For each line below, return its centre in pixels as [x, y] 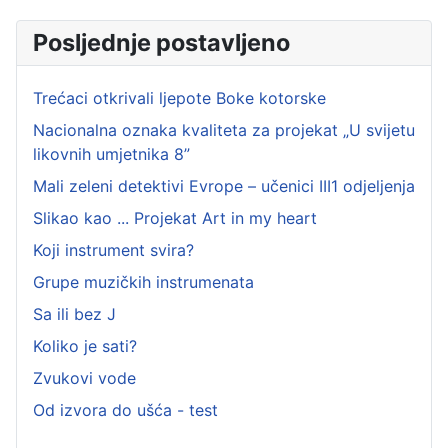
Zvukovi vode [84, 378]
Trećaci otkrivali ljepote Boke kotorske [179, 98]
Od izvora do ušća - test [125, 410]
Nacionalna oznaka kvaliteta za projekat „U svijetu [224, 130]
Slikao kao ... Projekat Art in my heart [175, 218]
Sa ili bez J [74, 314]
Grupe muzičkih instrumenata [143, 282]
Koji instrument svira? [113, 250]
